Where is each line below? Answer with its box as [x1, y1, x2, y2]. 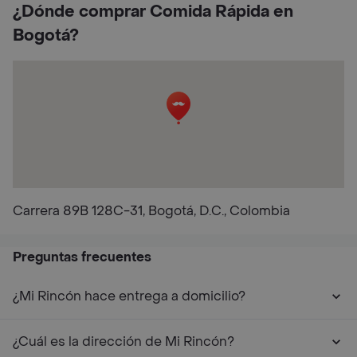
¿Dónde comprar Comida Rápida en [13, 2, 293, 22]
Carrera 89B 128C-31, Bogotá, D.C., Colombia [13, 202, 290, 219]
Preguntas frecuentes [13, 249, 151, 265]
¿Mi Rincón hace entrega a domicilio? [13, 288, 245, 304]
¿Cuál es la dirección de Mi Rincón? [13, 333, 234, 350]
